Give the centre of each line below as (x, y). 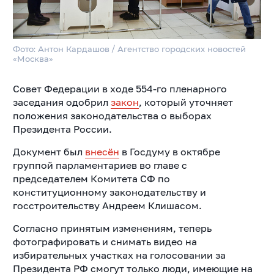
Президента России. (62, 129)
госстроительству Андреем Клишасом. (107, 205)
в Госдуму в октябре (169, 151)
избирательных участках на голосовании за (119, 255)
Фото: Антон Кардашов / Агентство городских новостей (129, 49)
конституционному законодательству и (109, 192)
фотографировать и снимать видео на (105, 241)
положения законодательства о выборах (112, 115)
